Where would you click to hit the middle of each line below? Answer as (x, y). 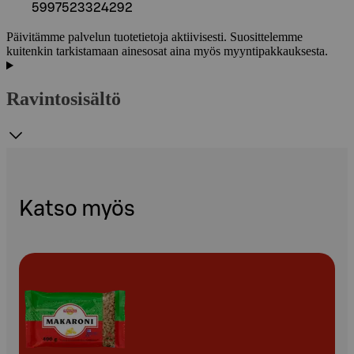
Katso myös (77, 209)
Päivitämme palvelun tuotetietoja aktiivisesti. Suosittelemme (154, 37)
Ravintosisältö (64, 99)
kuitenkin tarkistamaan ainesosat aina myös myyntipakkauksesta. (167, 51)
